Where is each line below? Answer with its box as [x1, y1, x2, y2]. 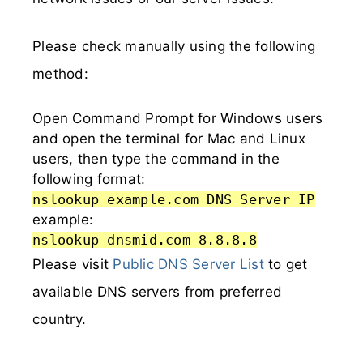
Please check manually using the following [32, 38, 316, 54]
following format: [32, 170, 146, 187]
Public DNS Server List [113, 255, 264, 272]
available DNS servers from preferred [32, 283, 282, 300]
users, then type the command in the [32, 150, 280, 167]
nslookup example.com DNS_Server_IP [32, 190, 315, 207]
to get [263, 255, 308, 272]
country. [32, 310, 86, 327]
